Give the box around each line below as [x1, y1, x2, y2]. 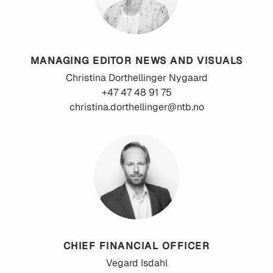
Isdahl [140, 257, 168, 270]
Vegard [105, 257, 138, 270]
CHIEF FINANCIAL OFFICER [63, 239, 210, 253]
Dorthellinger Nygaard [108, 71, 208, 85]
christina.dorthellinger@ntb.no [69, 101, 204, 114]
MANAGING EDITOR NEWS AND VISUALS [30, 54, 243, 68]
